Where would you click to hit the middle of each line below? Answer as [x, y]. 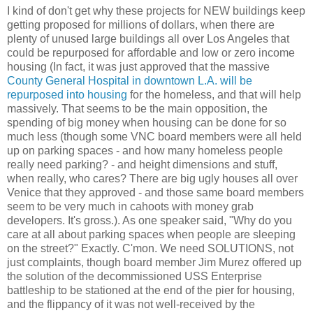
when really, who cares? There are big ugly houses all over [152, 179]
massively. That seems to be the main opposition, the [137, 109]
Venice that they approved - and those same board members [155, 193]
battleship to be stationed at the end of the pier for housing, [151, 291]
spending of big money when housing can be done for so [147, 123]
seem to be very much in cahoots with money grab [130, 207]
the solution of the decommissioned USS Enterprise [134, 277]
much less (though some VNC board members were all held [154, 137]
